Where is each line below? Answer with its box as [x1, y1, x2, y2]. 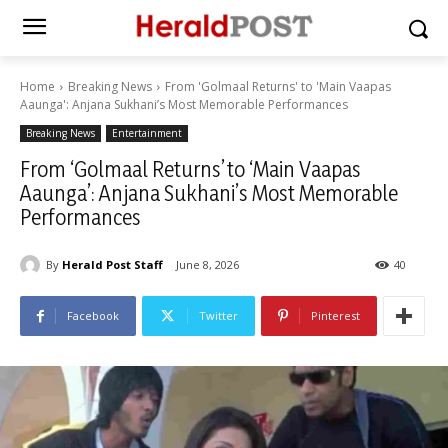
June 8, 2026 [176, 257, 239, 273]
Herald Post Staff [62, 256, 163, 272]
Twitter [199, 308, 238, 324]
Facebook [67, 308, 119, 324]
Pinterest [311, 308, 360, 324]
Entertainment [112, 126, 182, 140]
